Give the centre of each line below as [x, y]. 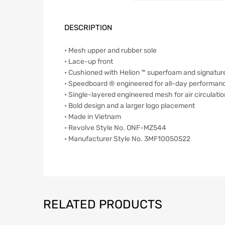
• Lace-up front [89, 61]
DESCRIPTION [88, 28]
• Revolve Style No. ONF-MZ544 [115, 128]
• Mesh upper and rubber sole [110, 50]
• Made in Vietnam [93, 117]
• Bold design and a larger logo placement [130, 105]
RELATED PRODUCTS [103, 204]
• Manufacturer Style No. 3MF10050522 [127, 139]
